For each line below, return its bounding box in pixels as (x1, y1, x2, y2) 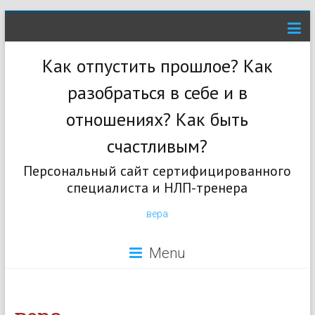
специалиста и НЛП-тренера (67, 179, 248, 197)
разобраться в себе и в (67, 81, 247, 104)
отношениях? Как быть (66, 108, 249, 131)
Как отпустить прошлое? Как (41, 54, 273, 77)
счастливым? (107, 134, 208, 157)
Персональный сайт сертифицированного (23, 162, 292, 180)
